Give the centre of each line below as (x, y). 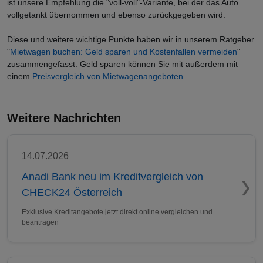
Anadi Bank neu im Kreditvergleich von (112, 177)
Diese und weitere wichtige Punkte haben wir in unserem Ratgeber (131, 39)
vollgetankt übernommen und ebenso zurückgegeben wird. (117, 15)
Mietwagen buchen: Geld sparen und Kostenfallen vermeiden (124, 52)
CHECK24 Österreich (72, 193)
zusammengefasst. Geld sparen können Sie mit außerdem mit (122, 64)
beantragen (40, 222)
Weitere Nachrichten (64, 118)
